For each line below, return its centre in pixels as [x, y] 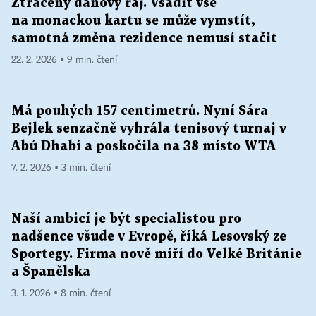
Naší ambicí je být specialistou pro [126, 219]
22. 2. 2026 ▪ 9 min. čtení [64, 60]
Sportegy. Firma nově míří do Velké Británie [157, 255]
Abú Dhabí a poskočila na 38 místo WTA [144, 147]
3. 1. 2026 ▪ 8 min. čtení [61, 294]
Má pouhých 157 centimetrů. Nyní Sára [140, 111]
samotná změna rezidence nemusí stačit [144, 39]
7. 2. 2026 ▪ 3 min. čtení [61, 168]
